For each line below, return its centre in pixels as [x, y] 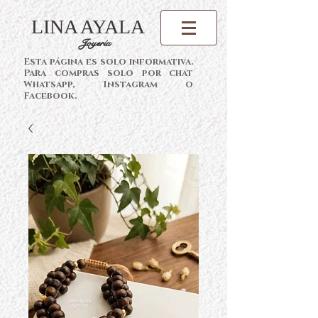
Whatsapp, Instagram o [108, 84]
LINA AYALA [88, 27]
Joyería [97, 43]
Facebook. [50, 96]
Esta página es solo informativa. [108, 62]
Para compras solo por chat [108, 73]
